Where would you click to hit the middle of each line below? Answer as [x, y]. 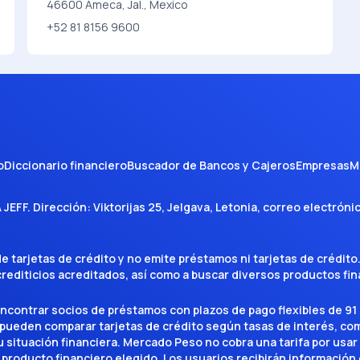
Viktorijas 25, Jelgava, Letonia [175, 207]
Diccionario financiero [65, 165]
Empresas [323, 165]
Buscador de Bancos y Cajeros [211, 165]
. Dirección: [60, 207]
